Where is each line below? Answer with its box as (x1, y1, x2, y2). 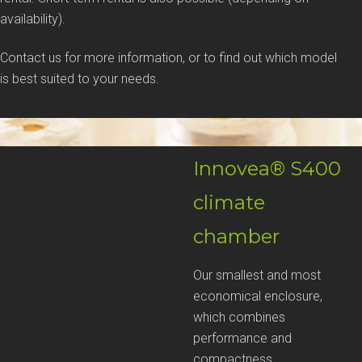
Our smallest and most (193, 267, 321, 284)
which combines (193, 309, 285, 326)
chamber (193, 225, 280, 249)
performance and (193, 330, 292, 347)
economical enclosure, (193, 288, 322, 305)
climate (193, 191, 265, 215)
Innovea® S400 (193, 157, 341, 181)
